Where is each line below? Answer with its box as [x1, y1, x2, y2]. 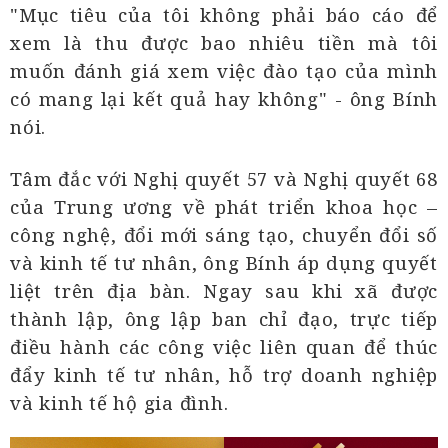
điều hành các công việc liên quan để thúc [10, 334, 438, 360]
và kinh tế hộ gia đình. [10, 390, 229, 416]
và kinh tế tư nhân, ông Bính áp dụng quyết [10, 250, 438, 276]
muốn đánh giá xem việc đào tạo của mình [10, 58, 438, 84]
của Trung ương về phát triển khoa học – [10, 194, 438, 220]
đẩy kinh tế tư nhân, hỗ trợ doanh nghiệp [10, 362, 438, 388]
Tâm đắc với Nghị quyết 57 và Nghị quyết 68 [10, 166, 438, 192]
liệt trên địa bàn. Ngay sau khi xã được [10, 278, 438, 304]
